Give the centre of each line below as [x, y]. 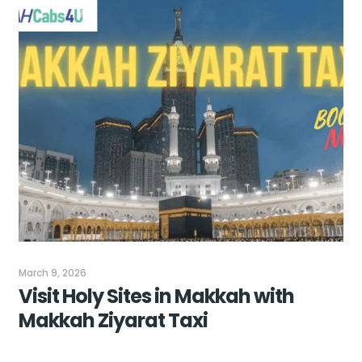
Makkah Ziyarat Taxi [113, 321]
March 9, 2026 [52, 273]
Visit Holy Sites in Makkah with [156, 297]
